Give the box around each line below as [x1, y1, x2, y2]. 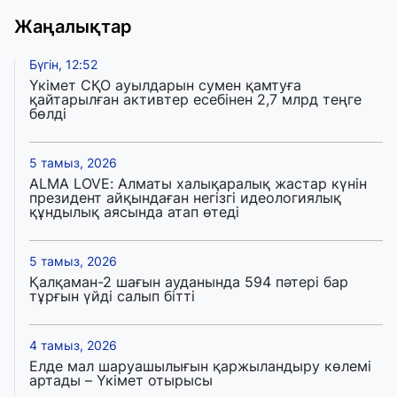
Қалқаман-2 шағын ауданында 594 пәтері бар [29, 273, 348, 292]
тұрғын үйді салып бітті [29, 287, 195, 306]
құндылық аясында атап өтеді [29, 203, 239, 222]
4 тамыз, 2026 [29, 338, 117, 354]
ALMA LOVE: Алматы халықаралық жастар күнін [29, 175, 367, 193]
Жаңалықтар [14, 16, 132, 38]
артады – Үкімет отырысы [29, 371, 213, 390]
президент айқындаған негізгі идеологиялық [29, 189, 341, 207]
